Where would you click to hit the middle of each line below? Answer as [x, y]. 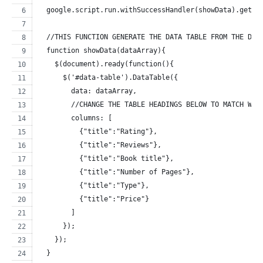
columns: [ [75, 118]
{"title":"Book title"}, [106, 159]
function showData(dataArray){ [102, 50]
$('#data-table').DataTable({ [108, 77]
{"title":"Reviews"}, [100, 145]
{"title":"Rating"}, [98, 131]
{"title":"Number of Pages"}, [116, 172]
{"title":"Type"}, [94, 186]
